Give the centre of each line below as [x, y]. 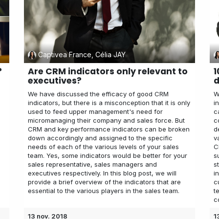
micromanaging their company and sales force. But [106, 120]
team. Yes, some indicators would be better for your [108, 155]
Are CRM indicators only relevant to [108, 71]
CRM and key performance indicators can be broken [109, 129]
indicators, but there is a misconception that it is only [109, 102]
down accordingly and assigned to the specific [100, 138]
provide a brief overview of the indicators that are [104, 182]
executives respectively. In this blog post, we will [102, 173]
